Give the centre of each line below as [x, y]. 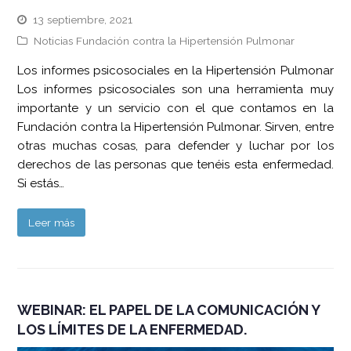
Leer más [52, 223]
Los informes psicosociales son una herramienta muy [175, 90]
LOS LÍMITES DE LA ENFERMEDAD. [132, 330]
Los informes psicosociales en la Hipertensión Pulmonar [175, 71]
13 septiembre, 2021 [83, 20]
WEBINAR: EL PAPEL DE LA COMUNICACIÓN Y [169, 310]
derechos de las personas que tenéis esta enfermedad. [175, 165]
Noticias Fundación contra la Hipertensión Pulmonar [165, 41]
